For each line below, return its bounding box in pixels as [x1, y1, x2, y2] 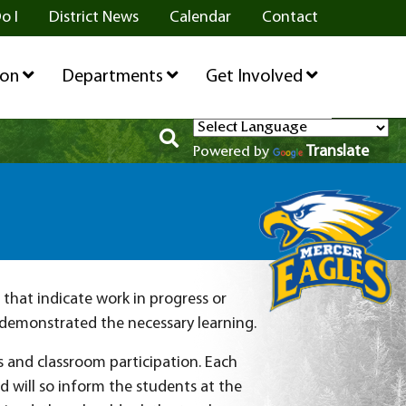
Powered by [193, 146, 273, 160]
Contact [261, 9, 318, 26]
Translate [306, 143, 369, 160]
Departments [61, 68, 167, 86]
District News [48, 9, 139, 26]
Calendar [169, 9, 231, 26]
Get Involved [205, 68, 306, 86]
